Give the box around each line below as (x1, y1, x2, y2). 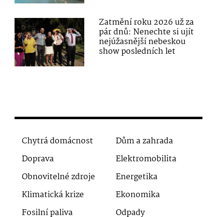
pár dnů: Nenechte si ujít (99, 25, 194, 39)
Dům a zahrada (116, 134, 173, 148)
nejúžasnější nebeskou (99, 35, 186, 48)
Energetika (116, 170, 157, 184)
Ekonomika (116, 188, 160, 201)
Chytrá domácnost (22, 134, 93, 148)
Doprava (22, 152, 54, 166)
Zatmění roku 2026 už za (99, 15, 194, 29)
